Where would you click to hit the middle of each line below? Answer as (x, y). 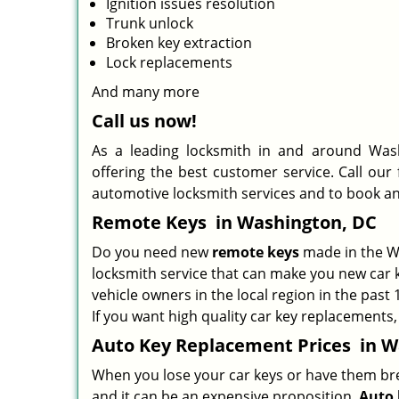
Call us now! (144, 121)
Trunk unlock (150, 23)
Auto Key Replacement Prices (224, 345)
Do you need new (152, 252)
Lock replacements (169, 62)
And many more (146, 92)
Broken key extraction (179, 43)
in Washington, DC (294, 222)
